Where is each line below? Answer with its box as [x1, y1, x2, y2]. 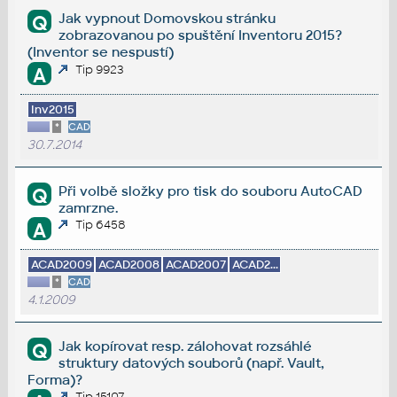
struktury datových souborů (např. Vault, [58, 354, 325, 372]
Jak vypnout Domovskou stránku [58, 10, 276, 27]
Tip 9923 [75, 61, 125, 77]
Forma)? [27, 371, 82, 389]
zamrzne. [58, 198, 119, 216]
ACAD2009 [30, 257, 92, 273]
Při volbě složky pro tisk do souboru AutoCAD [58, 182, 363, 199]
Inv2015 [30, 101, 74, 117]
